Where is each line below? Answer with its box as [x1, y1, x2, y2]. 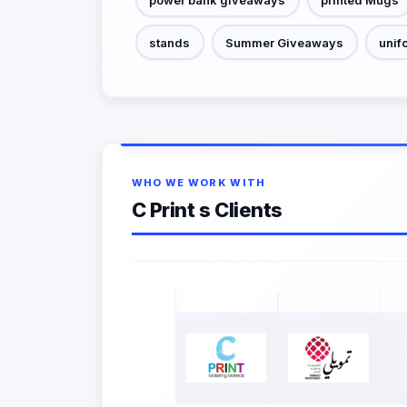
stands [149, 35, 190, 50]
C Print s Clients [131, 198, 283, 222]
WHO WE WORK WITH [131, 176, 266, 189]
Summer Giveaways [225, 35, 343, 50]
